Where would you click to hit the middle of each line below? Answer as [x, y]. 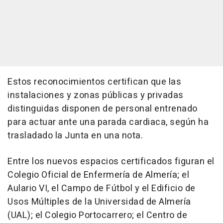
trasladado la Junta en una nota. [75, 135]
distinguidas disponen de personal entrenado [103, 109]
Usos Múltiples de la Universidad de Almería [99, 202]
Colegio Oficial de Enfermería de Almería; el [98, 175]
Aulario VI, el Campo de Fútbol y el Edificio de [102, 188]
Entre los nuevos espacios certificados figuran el [111, 161]
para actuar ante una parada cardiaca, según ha [108, 122]
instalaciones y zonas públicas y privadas [96, 95]
